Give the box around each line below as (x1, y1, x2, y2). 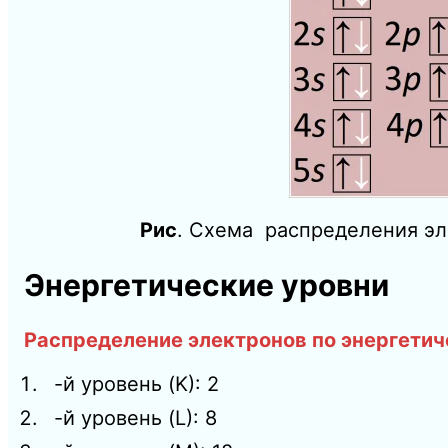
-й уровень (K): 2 (54, 371, 219, 396)
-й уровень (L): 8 (54, 405, 217, 430)
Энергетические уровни (24, 267, 389, 304)
